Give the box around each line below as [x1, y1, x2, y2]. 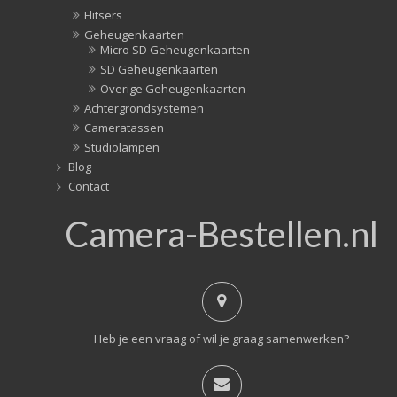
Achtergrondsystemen [84, 99, 204, 116]
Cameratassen [84, 119, 164, 136]
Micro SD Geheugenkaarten [100, 41, 250, 58]
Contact [68, 177, 109, 194]
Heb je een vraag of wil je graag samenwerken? [94, 330, 349, 346]
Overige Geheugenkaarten [100, 80, 245, 97]
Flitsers [84, 6, 122, 23]
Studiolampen [84, 138, 160, 155]
